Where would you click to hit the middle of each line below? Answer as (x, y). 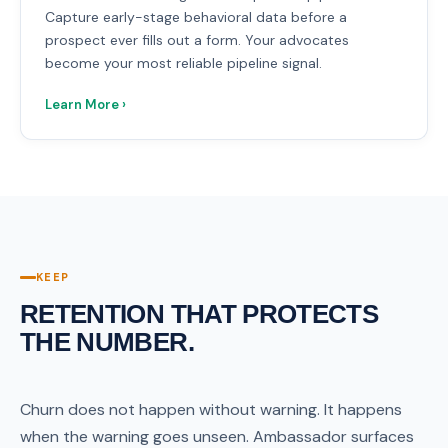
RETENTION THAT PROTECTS (199, 313)
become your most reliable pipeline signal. (183, 62)
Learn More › (85, 104)
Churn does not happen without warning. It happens (211, 409)
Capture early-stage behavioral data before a (196, 16)
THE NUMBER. (107, 341)
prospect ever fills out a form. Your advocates (197, 39)
